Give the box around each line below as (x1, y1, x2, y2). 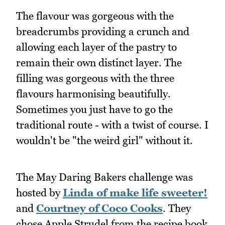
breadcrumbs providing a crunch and (16, 25, 189, 38)
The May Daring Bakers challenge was (16, 170, 193, 183)
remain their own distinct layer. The (16, 56, 182, 69)
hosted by (16, 186, 63, 199)
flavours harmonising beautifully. (16, 87, 171, 100)
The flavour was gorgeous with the (16, 9, 174, 22)
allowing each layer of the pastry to (16, 40, 177, 53)
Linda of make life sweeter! (63, 186, 207, 199)
